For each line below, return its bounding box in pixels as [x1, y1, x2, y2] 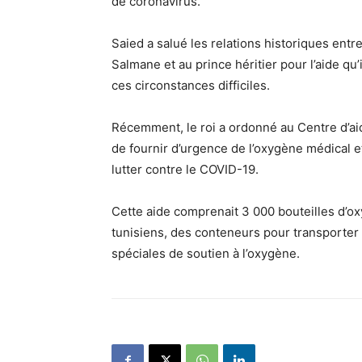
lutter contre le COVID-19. [112, 162, 259, 177]
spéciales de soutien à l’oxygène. [112, 246, 300, 261]
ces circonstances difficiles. [112, 78, 270, 93]
